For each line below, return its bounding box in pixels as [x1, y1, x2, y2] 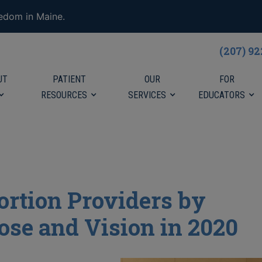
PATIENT [52, 74, 86, 85]
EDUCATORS [198, 89, 246, 101]
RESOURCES [41, 89, 88, 101]
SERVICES [128, 89, 166, 101]
